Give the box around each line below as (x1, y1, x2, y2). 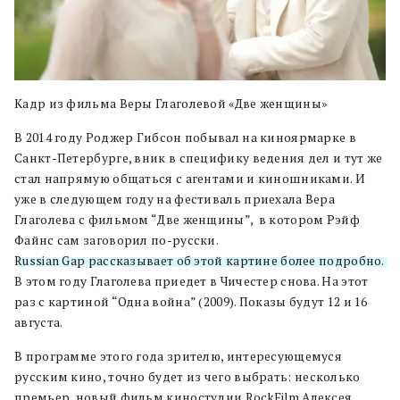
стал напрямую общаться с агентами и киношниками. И (14, 170, 365, 187)
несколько (294, 368, 361, 385)
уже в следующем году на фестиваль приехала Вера (14, 190, 336, 207)
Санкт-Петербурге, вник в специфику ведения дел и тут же (14, 149, 383, 166)
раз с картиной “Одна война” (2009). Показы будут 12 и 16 (14, 293, 368, 310)
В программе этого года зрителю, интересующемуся (14, 347, 343, 364)
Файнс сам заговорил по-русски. (14, 231, 219, 248)
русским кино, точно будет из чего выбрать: (14, 368, 295, 385)
